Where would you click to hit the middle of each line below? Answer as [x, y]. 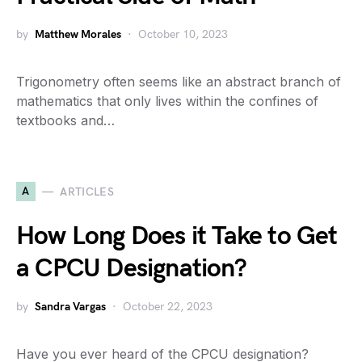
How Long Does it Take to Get [177, 237]
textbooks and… [65, 121]
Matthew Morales [78, 35]
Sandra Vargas [70, 307]
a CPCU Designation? [131, 269]
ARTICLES [87, 192]
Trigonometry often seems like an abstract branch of [179, 82]
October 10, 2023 [183, 35]
